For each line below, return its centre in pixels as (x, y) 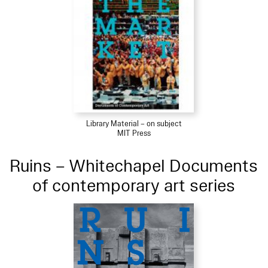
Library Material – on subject (134, 124)
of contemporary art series (134, 185)
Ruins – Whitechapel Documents (134, 166)
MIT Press (134, 133)
